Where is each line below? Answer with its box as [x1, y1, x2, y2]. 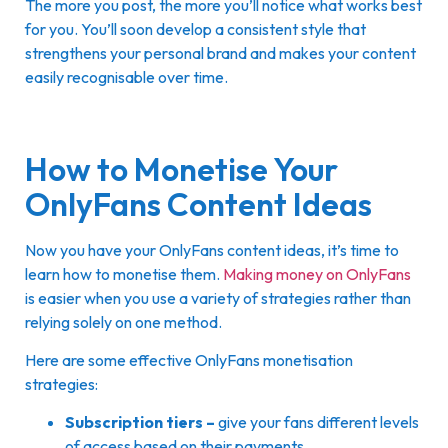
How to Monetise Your [25, 148, 338, 189]
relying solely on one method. [25, 311, 222, 332]
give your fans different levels [215, 412, 419, 433]
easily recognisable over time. [25, 67, 231, 88]
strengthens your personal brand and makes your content [25, 43, 416, 64]
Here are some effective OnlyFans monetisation [25, 350, 353, 371]
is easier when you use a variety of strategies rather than [25, 287, 411, 308]
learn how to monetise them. [25, 263, 223, 284]
